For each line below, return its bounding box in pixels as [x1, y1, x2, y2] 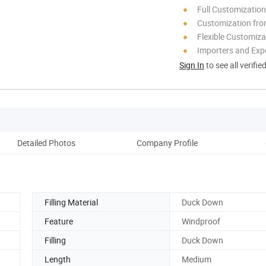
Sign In [179, 59, 204, 71]
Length [45, 253, 71, 265]
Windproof [182, 215, 220, 227]
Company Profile [136, 137, 198, 148]
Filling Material [45, 196, 98, 208]
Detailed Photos [17, 137, 75, 148]
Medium [182, 253, 211, 265]
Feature [45, 215, 73, 227]
